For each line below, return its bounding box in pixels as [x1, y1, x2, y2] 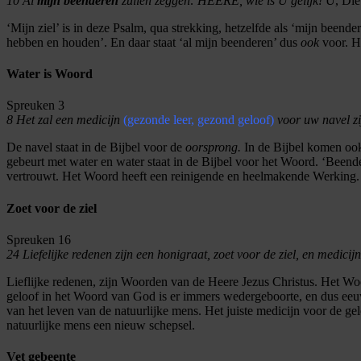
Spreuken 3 [6, 98, 64, 113]
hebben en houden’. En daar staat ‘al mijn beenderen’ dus [6, 35, 301, 49]
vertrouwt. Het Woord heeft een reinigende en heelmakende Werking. [6, 169, 359, 184]
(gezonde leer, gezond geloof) [123, 113, 274, 127]
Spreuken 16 [6, 232, 71, 247]
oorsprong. [185, 140, 241, 155]
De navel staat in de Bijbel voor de [6, 140, 185, 155]
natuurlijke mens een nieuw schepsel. [6, 317, 195, 332]
